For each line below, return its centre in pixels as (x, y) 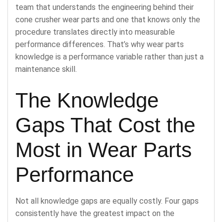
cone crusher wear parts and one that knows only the (108, 19)
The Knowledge (87, 100)
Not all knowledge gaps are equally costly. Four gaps (107, 201)
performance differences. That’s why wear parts (100, 44)
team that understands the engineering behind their (105, 7)
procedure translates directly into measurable (95, 32)
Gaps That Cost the (105, 125)
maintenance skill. (46, 69)
